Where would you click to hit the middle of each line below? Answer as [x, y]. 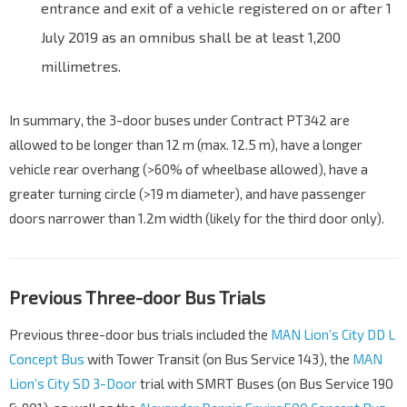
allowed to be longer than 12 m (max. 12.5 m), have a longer [186, 145]
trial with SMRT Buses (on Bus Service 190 [265, 384]
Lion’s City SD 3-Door [73, 384]
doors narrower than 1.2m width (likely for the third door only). [197, 218]
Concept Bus [47, 359]
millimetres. [81, 66]
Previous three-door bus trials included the [140, 335]
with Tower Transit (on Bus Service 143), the [218, 359]
